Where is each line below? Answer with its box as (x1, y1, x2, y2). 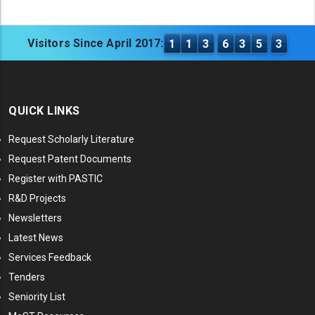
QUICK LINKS (8, 103, 80, 117)
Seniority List (8, 290, 65, 302)
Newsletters (8, 212, 62, 224)
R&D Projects (8, 192, 66, 204)
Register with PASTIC (8, 172, 103, 184)
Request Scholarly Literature (8, 133, 134, 145)
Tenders (8, 271, 45, 283)
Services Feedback (8, 251, 91, 263)
